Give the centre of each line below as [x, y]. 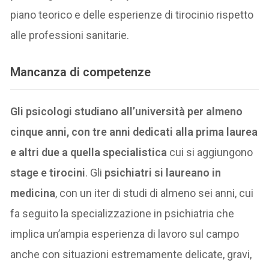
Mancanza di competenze [81, 72]
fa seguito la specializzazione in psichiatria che [122, 213]
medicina [33, 193]
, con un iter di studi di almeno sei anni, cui [155, 193]
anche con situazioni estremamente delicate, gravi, [131, 254]
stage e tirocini [48, 172]
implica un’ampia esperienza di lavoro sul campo [125, 234]
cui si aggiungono [210, 152]
